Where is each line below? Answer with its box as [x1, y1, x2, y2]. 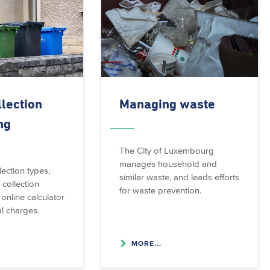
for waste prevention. [119, 184, 201, 195]
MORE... [131, 239, 162, 247]
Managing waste [119, 98, 215, 111]
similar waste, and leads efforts [119, 171, 239, 182]
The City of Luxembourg [119, 145, 214, 155]
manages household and [119, 158, 217, 169]
